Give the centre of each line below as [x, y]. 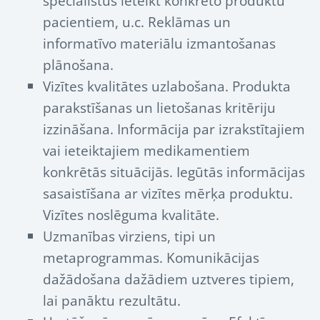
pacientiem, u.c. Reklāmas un [137, 22]
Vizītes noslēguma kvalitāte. [133, 215]
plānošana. [80, 65]
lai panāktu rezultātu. [114, 301]
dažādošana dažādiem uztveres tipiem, [169, 279]
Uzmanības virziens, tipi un [129, 236]
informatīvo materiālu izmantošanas [159, 44]
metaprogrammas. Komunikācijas [151, 258]
